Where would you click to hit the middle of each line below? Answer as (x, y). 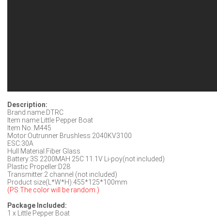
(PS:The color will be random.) (53, 190)
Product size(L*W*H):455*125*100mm (67, 182)
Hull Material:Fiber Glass (44, 151)
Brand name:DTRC (35, 112)
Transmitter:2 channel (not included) (62, 174)
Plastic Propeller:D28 (39, 166)
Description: (27, 104)
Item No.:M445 (29, 128)
